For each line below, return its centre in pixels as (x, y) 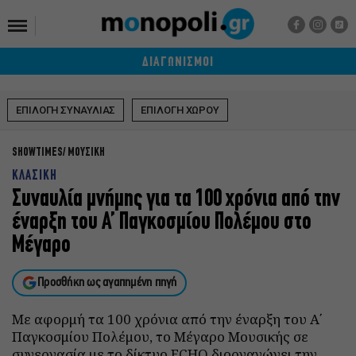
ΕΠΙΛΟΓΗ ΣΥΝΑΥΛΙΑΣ (66, 110)
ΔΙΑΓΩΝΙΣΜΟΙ (178, 62)
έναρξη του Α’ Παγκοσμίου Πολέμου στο (162, 223)
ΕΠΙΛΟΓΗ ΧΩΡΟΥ (180, 110)
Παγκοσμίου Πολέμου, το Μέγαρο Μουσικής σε (160, 337)
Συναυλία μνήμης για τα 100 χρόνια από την (176, 200)
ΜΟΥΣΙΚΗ (86, 153)
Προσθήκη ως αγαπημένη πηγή (107, 283)
